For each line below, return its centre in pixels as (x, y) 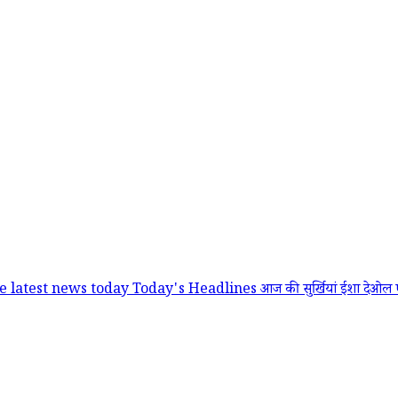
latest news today (72, 291)
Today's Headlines (196, 291)
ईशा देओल (368, 291)
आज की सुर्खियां (300, 291)
